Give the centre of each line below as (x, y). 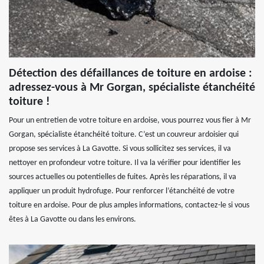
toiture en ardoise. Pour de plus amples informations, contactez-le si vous (129, 205)
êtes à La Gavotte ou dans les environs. (72, 220)
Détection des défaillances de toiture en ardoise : (131, 74)
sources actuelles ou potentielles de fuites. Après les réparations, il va (123, 177)
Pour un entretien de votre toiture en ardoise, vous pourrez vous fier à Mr (130, 121)
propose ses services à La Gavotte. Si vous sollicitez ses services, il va (120, 149)
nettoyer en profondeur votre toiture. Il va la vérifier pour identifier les (125, 163)
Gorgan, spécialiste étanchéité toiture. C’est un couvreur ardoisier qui (124, 135)
